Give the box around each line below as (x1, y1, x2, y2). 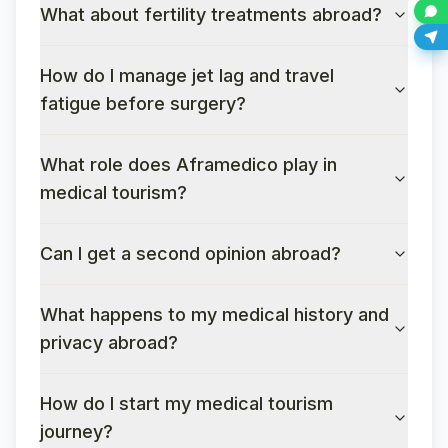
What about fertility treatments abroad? (40, 4, 382, 25)
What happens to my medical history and (40, 304, 389, 325)
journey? (40, 421, 113, 442)
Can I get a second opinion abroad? (40, 243, 341, 264)
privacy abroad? (40, 332, 178, 353)
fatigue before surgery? (40, 93, 246, 114)
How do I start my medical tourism (40, 393, 333, 414)
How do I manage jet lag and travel (40, 65, 334, 86)
